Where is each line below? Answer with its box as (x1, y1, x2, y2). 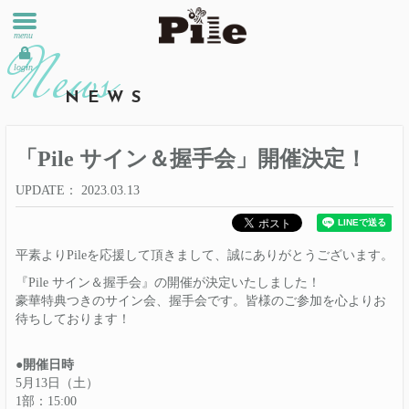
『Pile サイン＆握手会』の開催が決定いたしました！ (16, 275, 320, 289)
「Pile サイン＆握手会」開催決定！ (16, 146, 367, 171)
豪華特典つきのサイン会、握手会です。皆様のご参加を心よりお (16, 293, 386, 308)
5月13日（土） (16, 375, 99, 390)
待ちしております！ (16, 311, 131, 326)
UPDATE (16, 183, 65, 197)
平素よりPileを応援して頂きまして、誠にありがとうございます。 (16, 247, 393, 262)
